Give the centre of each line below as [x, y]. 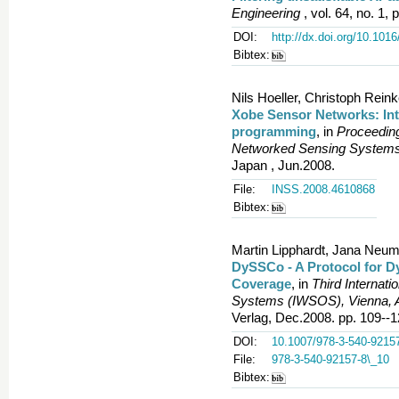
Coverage [261, 284]
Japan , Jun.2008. [283, 165]
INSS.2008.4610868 [323, 189]
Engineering [266, 13]
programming [274, 131]
